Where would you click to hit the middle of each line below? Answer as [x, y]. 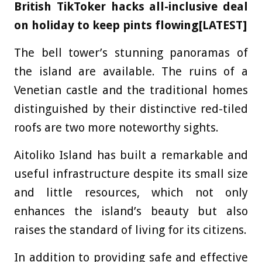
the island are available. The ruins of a [131, 71]
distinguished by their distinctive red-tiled [131, 108]
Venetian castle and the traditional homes [131, 90]
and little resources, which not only [131, 192]
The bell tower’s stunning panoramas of [131, 52]
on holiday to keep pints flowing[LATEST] [130, 25]
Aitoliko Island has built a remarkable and [131, 155]
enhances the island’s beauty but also [131, 211]
